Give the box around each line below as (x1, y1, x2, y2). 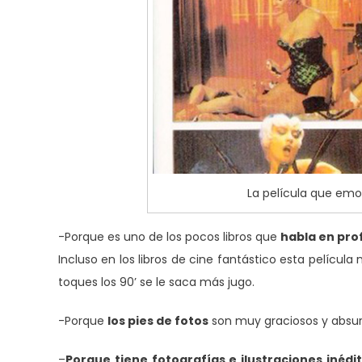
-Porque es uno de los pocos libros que (58, 228, 280, 245)
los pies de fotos (107, 312, 208, 329)
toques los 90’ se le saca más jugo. (58, 273, 255, 290)
